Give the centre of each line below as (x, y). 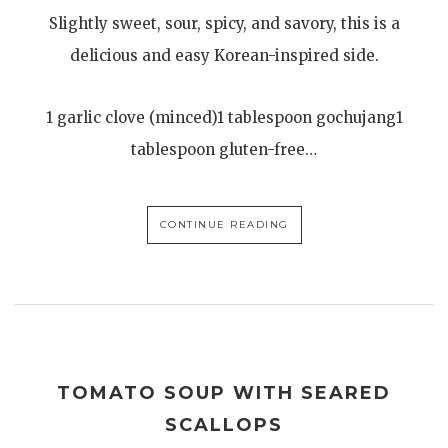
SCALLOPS (224, 425)
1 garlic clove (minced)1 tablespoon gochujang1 (224, 117)
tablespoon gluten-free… (224, 149)
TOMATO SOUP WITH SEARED (224, 393)
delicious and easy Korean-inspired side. (224, 55)
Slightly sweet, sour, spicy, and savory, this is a (224, 23)
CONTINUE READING (224, 224)
